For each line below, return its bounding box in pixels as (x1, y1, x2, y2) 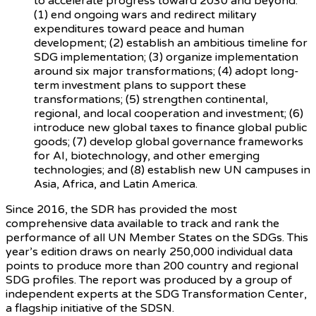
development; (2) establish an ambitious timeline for (34, 35, 308, 50)
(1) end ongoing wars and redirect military (34, 7, 257, 22)
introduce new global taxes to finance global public (34, 120, 307, 135)
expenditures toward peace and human (34, 21, 244, 36)
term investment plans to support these (34, 78, 246, 92)
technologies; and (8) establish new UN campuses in (34, 162, 310, 177)
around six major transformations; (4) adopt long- (34, 63, 299, 78)
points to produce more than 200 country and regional (6, 258, 298, 273)
